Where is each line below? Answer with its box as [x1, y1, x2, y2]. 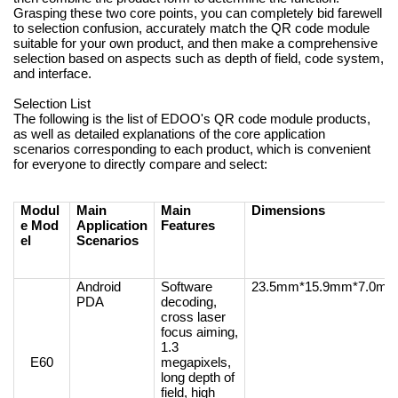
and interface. [13, 66, 92, 81]
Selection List [13, 96, 91, 111]
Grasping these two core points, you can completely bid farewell [13, 5, 382, 20]
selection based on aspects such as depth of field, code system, [13, 51, 384, 66]
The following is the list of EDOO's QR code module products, [13, 111, 370, 126]
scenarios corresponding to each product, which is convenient [13, 141, 370, 156]
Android [76, 279, 121, 294]
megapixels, [161, 354, 231, 370]
